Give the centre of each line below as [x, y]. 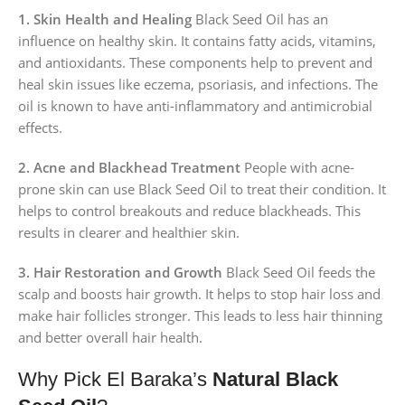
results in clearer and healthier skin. [129, 232]
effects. [40, 127]
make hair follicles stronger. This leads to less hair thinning [200, 315]
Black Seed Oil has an [260, 19]
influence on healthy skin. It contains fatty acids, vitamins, [197, 40]
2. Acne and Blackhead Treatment [129, 167]
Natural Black [275, 379]
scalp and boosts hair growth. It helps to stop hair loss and [199, 293]
